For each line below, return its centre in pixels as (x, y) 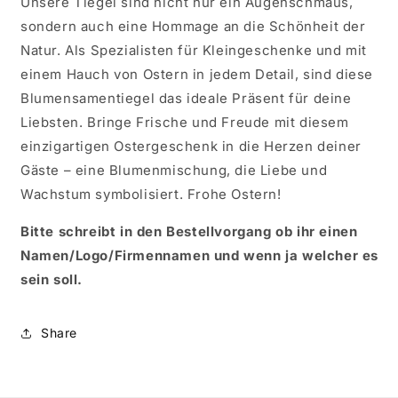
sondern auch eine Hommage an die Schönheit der (193, 26)
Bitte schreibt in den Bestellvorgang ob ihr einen (189, 231)
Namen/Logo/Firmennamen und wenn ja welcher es (200, 255)
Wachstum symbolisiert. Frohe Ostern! (151, 194)
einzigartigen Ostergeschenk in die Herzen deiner (191, 146)
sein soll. (52, 279)
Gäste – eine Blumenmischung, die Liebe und (174, 170)
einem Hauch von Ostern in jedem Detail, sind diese (197, 74)
